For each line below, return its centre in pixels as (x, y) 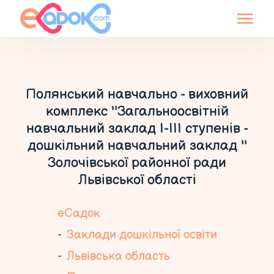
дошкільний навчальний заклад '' (137, 146)
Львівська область (118, 256)
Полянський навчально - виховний (137, 94)
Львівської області (137, 180)
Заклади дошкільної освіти (142, 235)
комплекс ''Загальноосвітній (137, 111)
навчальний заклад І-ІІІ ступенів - (137, 128)
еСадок (79, 213)
